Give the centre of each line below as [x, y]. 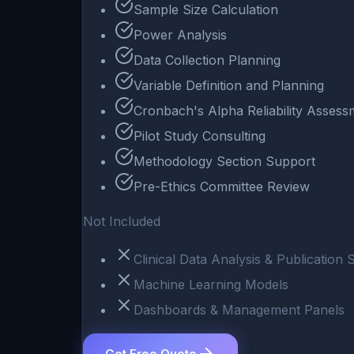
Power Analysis [180, 35]
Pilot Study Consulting [200, 136]
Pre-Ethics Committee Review [222, 187]
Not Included [122, 222]
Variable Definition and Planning [229, 86]
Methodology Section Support [224, 162]
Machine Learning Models [211, 285]
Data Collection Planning [207, 60]
